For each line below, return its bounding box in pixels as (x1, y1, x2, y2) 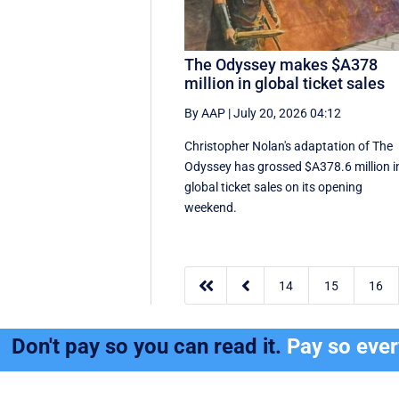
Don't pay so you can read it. (12, 334, 288, 360)
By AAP (184, 105, 226, 120)
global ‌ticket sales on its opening (184, 179, 363, 194)
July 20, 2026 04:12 (233, 105, 342, 120)
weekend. (184, 199, 238, 215)
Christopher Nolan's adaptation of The (184, 138, 394, 153)
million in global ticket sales (184, 73, 386, 93)
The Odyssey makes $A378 (184, 54, 379, 74)
